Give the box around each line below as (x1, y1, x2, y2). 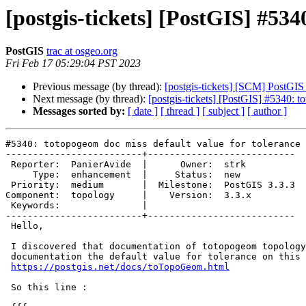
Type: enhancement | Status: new (5, 169, 33, 180)
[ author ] (247, 105, 287, 117)
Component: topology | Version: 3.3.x (5, 190, 251, 201)
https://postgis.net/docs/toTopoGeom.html (11, 262, 229, 273)
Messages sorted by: (33, 105, 125, 117)
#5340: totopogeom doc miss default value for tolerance (5, 139, 301, 150)
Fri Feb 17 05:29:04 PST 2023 (5, 57, 141, 70)
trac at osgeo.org (46, 45, 117, 57)
